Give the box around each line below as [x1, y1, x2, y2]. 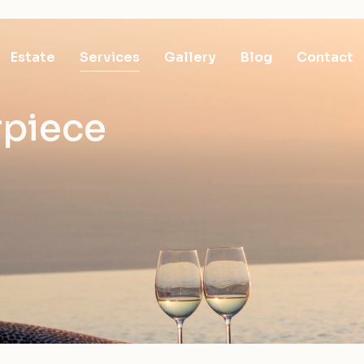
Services [80, 49, 141, 66]
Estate [11, 49, 56, 66]
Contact [297, 49, 354, 66]
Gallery [164, 49, 217, 66]
